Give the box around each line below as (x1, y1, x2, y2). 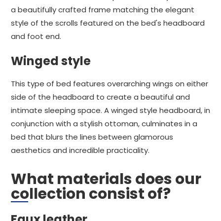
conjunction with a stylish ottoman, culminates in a (11, 118, 197, 129)
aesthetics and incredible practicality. (11, 145, 149, 155)
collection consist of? (11, 184, 171, 204)
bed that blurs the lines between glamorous (11, 132, 173, 142)
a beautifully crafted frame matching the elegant (11, 4, 194, 15)
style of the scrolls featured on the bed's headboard (11, 18, 205, 28)
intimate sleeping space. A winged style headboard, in (11, 105, 210, 115)
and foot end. (11, 31, 61, 41)
